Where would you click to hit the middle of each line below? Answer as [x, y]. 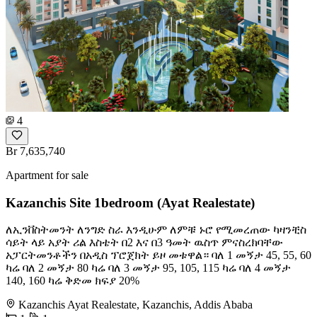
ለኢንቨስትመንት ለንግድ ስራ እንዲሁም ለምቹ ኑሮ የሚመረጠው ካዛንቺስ [156, 230]
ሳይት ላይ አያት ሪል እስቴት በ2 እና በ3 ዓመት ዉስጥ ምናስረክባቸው [144, 243]
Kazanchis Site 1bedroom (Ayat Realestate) [130, 202]
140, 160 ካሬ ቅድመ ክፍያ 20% [73, 281]
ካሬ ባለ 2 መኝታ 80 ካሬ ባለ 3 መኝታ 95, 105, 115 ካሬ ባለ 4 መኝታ [148, 268]
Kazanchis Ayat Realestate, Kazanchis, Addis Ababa [136, 305]
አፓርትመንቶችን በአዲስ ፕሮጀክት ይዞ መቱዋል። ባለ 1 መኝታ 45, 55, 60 [158, 255]
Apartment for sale [47, 175]
